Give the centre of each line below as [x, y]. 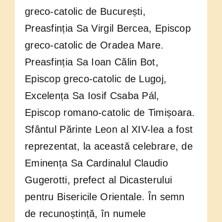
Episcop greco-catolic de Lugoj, [96, 79]
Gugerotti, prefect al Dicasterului [98, 180]
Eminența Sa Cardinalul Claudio [96, 163]
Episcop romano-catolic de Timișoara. [110, 113]
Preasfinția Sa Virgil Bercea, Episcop [108, 28]
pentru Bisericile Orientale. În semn [105, 197]
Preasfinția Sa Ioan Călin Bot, [91, 62]
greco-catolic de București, [85, 12]
